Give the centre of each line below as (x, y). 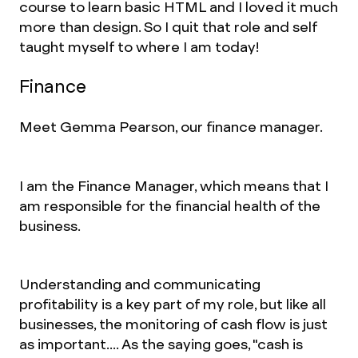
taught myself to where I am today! (139, 47)
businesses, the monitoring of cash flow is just (173, 324)
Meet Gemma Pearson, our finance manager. (171, 127)
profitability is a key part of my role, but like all (173, 304)
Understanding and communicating (140, 284)
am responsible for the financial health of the (170, 206)
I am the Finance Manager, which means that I (174, 186)
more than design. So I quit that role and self (168, 27)
